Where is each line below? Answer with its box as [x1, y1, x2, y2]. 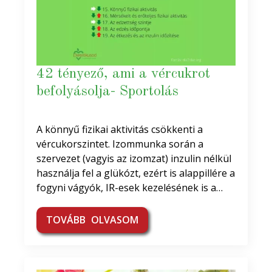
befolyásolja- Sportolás [36, 84, 178, 99]
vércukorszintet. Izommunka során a [36, 137, 203, 151]
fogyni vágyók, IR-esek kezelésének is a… [36, 180, 223, 194]
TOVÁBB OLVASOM [46, 212, 138, 226]
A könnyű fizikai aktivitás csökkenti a [36, 122, 203, 136]
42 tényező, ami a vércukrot [36, 66, 210, 81]
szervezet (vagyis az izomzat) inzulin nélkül [36, 151, 231, 165]
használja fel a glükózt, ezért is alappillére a [36, 166, 235, 180]
